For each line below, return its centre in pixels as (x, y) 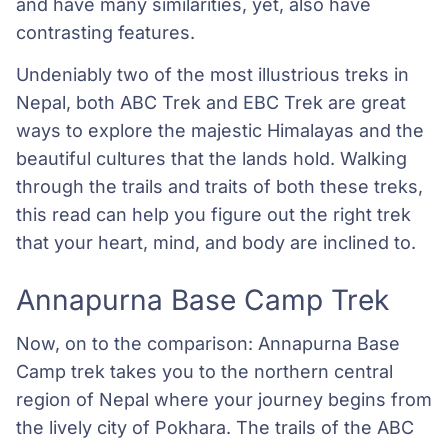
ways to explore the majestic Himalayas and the (220, 131)
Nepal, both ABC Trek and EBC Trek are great (211, 103)
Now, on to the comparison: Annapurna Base (208, 344)
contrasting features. (105, 32)
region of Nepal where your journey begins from (224, 400)
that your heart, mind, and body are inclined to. (216, 243)
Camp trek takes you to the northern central (204, 372)
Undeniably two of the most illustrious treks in (212, 75)
